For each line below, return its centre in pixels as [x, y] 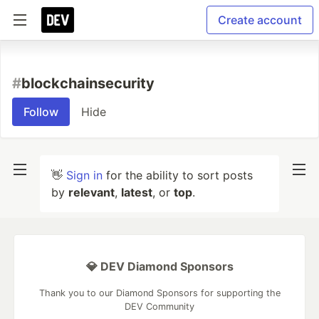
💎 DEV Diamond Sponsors [159, 266]
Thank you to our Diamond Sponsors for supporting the [159, 293]
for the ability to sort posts [178, 175]
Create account [260, 20]
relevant [91, 192]
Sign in [84, 175]
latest [137, 192]
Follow [41, 112]
